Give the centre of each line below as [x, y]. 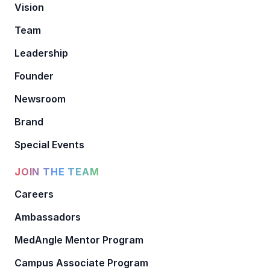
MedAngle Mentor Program [79, 240]
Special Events [49, 145]
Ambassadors [48, 217]
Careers [34, 194]
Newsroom [40, 99]
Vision [29, 8]
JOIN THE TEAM [57, 172]
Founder [34, 76]
